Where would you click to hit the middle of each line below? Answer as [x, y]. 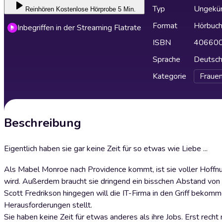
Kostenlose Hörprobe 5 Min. [96, 9]
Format [165, 26]
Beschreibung [43, 123]
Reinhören [39, 9]
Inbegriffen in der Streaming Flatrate [79, 28]
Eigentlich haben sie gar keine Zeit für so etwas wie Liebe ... [106, 149]
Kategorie [169, 76]
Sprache [166, 59]
